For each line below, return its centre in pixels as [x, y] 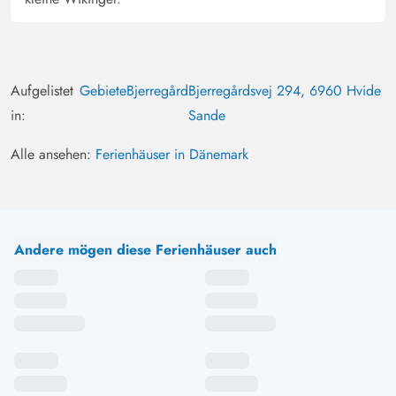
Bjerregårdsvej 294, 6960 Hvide [285, 91]
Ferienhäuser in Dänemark [172, 155]
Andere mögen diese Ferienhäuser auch [145, 250]
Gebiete [103, 91]
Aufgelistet [42, 91]
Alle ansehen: [53, 155]
